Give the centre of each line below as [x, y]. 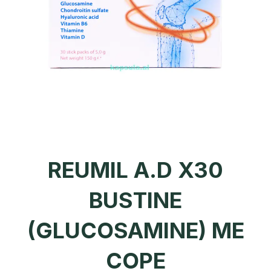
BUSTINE [135, 201]
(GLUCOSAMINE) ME [135, 231]
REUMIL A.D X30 [135, 170]
